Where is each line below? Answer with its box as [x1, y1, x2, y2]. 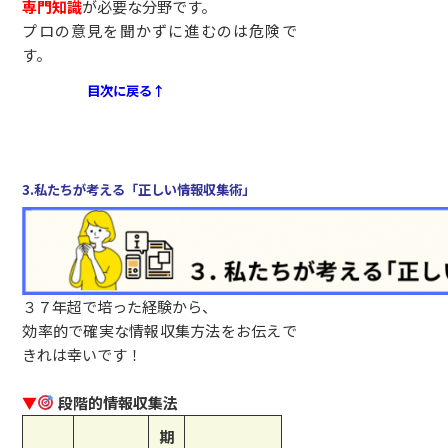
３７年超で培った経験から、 [22, 295, 218, 317]
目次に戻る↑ [87, 80, 166, 100]
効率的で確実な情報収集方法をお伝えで [22, 319, 297, 341]
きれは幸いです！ [22, 343, 143, 365]
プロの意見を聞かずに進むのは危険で [22, 19, 297, 41]
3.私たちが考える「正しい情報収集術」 [22, 179, 256, 199]
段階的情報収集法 [54, 391, 178, 413]
